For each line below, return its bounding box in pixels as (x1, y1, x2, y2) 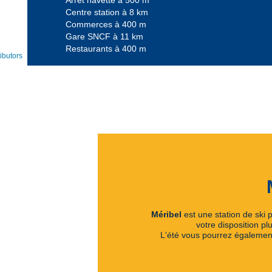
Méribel (151, 209, 182, 219)
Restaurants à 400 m (65, 44, 146, 53)
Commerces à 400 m (65, 19, 146, 29)
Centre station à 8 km (65, 7, 148, 17)
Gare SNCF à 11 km (65, 32, 143, 41)
